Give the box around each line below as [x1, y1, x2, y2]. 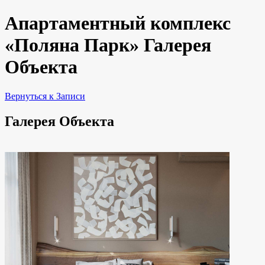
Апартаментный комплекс [5, 12, 231, 34]
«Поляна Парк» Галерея [5, 34, 211, 56]
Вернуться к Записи [5, 91, 85, 101]
